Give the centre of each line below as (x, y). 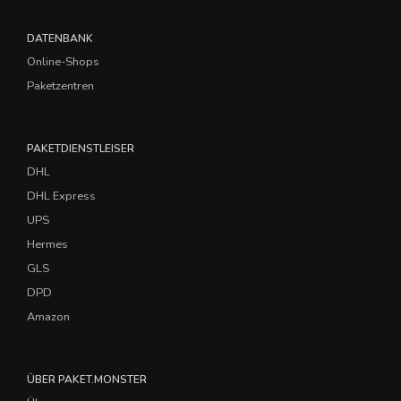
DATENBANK (60, 39)
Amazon (48, 317)
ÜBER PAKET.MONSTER (87, 380)
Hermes (47, 245)
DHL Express (61, 196)
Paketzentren (60, 86)
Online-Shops (63, 62)
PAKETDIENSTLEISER (81, 149)
